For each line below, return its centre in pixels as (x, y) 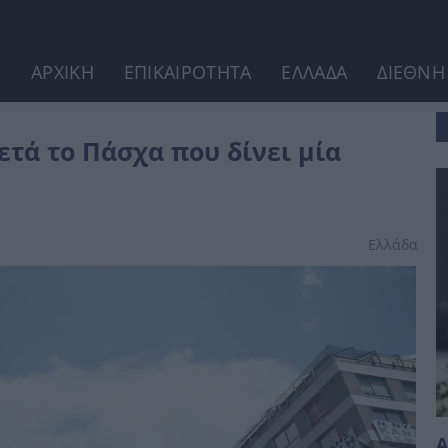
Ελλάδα (393, 244)
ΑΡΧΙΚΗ (62, 72)
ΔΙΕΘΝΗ (411, 72)
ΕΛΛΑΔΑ (314, 72)
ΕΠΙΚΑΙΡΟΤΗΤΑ (187, 72)
